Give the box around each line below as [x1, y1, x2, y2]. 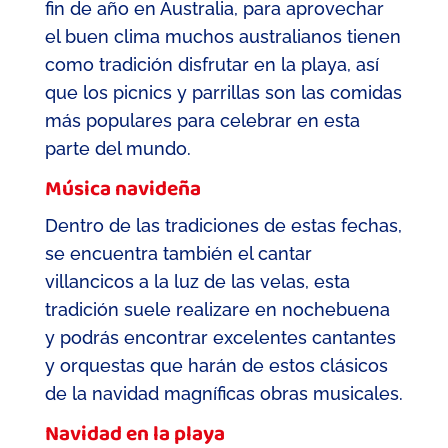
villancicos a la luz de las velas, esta [44, 270, 350, 292]
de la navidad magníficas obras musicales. [44, 382, 403, 404]
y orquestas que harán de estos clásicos [44, 354, 388, 376]
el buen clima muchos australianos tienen [44, 25, 401, 47]
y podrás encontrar [44, 326, 213, 348]
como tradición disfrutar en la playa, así [44, 53, 379, 75]
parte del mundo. [44, 137, 196, 159]
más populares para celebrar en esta [44, 109, 360, 131]
